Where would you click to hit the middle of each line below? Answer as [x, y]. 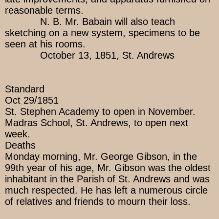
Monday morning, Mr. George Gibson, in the [101, 157]
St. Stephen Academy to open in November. [100, 112]
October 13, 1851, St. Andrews [90, 55]
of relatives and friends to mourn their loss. [98, 202]
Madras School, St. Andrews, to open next [97, 123]
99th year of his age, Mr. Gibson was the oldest [108, 168]
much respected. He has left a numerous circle [106, 190]
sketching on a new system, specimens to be [102, 33]
